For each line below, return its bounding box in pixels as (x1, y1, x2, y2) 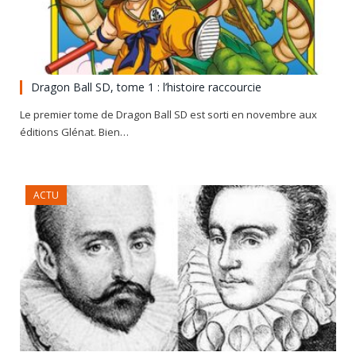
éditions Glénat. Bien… (20, 124, 129, 139)
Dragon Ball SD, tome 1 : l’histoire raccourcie (31, 79, 261, 95)
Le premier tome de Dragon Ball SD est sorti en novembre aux (20, 106, 317, 122)
